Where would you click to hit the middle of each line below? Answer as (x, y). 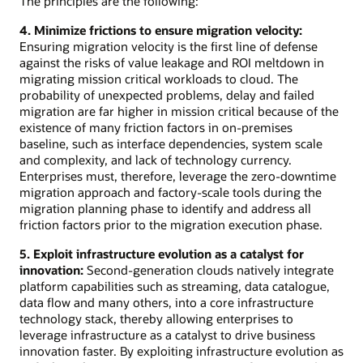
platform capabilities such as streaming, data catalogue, (175, 286)
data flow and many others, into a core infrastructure (167, 303)
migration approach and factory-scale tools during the (171, 192)
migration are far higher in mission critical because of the (179, 111)
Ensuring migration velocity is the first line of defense (169, 47)
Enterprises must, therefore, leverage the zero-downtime (178, 176)
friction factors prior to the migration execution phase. (171, 225)
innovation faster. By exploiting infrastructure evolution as (181, 351)
